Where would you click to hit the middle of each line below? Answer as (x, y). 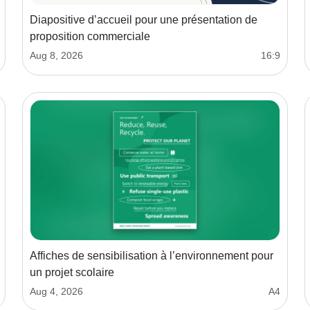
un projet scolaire (72, 273)
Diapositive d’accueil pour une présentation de (144, 20)
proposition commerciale (90, 37)
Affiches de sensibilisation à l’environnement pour (152, 256)
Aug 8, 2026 (56, 56)
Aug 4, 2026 (56, 292)
